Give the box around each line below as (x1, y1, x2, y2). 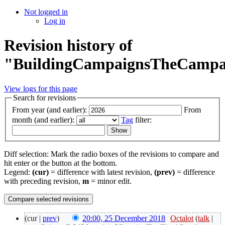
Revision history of (4, 36, 133, 55)
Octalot (170, 214, 194, 223)
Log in (44, 17, 65, 25)
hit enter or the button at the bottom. (4, 159, 117, 168)
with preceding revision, (4, 177, 82, 186)
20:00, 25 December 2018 (82, 214, 165, 223)
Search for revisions (13, 93, 76, 102)
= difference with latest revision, (49, 168, 154, 177)
